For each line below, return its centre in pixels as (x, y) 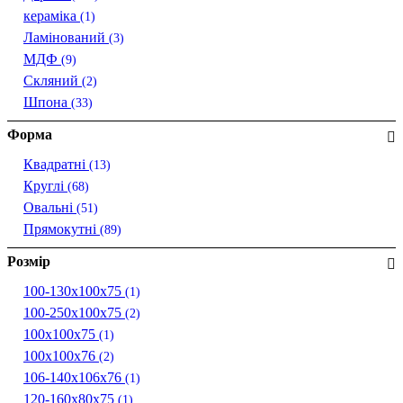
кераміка (52, 16)
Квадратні (56, 165)
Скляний (53, 81)
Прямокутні (62, 229)
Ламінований (66, 38)
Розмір (29, 262)
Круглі (45, 186)
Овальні (50, 208)
